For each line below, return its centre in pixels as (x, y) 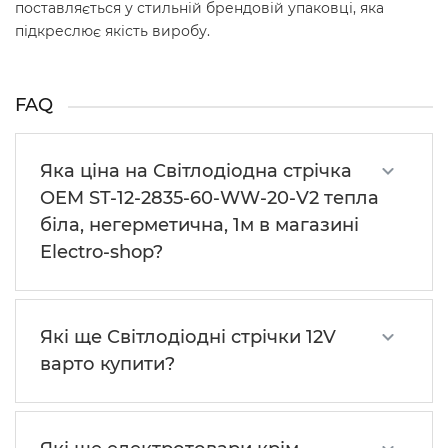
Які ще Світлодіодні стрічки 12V (188, 337)
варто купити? (107, 364)
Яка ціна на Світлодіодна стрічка (196, 171)
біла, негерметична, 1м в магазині (199, 225)
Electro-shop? (101, 252)
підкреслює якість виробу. (112, 31)
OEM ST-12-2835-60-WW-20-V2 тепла (209, 198)
